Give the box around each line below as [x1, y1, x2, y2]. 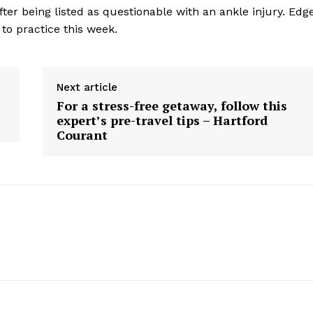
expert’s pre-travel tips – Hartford [56, 112, 268, 129]
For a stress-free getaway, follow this [56, 97, 287, 115]
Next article [56, 81, 117, 94]
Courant [56, 126, 108, 144]
